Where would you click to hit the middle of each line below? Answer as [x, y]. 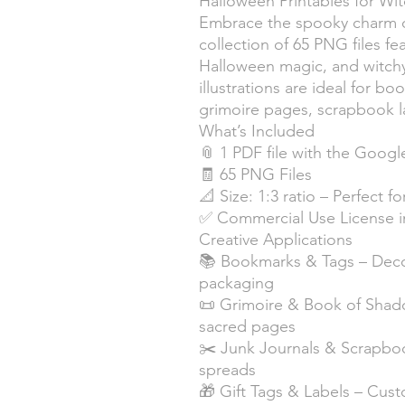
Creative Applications [276, 239]
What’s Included [257, 131]
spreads [227, 369]
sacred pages [247, 326]
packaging [236, 283]
